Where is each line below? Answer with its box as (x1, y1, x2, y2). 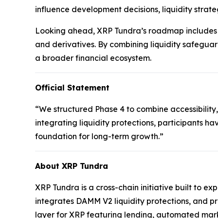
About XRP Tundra (35, 161, 108, 171)
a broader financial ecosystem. (35, 53, 151, 63)
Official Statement (35, 83, 109, 93)
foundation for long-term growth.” (35, 131, 163, 142)
